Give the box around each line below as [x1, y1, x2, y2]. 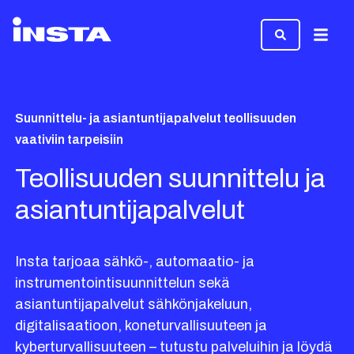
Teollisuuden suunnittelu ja [15, 164, 326, 193]
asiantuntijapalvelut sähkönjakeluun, [15, 296, 253, 312]
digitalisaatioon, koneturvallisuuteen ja [15, 318, 268, 333]
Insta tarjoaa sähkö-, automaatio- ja [15, 254, 255, 269]
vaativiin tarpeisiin [15, 133, 124, 146]
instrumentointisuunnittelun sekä [15, 275, 231, 291]
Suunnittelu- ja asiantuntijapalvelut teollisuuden [15, 111, 297, 125]
